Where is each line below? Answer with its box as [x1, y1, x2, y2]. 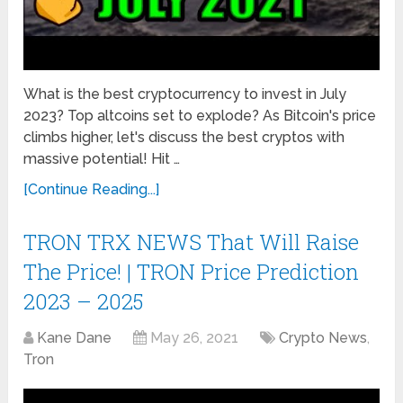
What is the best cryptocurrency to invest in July [23, 85, 347, 103]
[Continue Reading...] [23, 180, 160, 198]
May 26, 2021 [150, 328, 239, 346]
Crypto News [279, 328, 368, 346]
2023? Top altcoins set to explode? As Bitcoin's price [23, 106, 377, 124]
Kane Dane [37, 328, 112, 346]
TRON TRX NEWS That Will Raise [23, 227, 360, 256]
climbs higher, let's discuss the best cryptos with [23, 128, 345, 146]
